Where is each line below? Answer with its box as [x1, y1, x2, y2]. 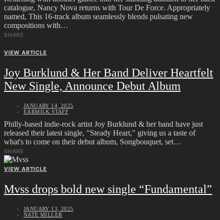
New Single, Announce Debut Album [4, 79, 181, 92]
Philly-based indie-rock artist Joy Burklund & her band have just [4, 119, 203, 128]
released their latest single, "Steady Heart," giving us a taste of [4, 128, 195, 137]
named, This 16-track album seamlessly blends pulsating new [4, 12, 193, 21]
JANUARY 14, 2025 [24, 102, 74, 109]
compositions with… [4, 21, 68, 29]
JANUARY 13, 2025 [24, 205, 74, 212]
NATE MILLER [24, 211, 62, 218]
